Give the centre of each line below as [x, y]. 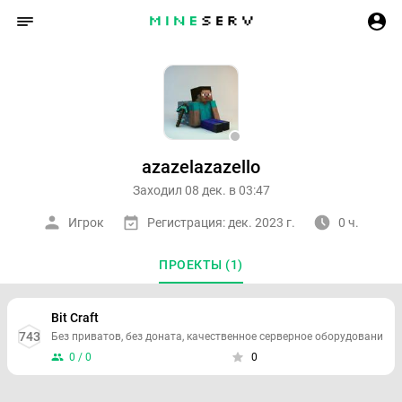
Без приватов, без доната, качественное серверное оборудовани [217, 336]
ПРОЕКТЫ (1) [201, 265]
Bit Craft [75, 318]
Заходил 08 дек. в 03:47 [201, 190]
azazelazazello [201, 167]
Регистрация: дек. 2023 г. [221, 223]
